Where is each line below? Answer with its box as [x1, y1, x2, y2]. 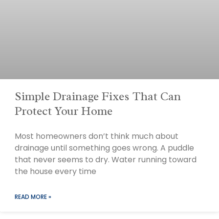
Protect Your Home [15, 104, 112, 119]
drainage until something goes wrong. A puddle [15, 142, 194, 154]
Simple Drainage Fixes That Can [15, 89, 181, 104]
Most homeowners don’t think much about [15, 131, 178, 142]
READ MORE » [15, 193, 51, 201]
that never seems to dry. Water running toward [15, 154, 197, 166]
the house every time [15, 166, 96, 177]
